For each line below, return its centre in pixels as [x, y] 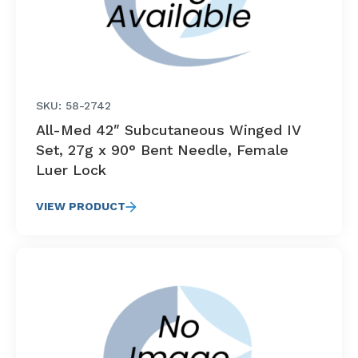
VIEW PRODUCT [81, 206]
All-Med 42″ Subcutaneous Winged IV [168, 130]
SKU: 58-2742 [74, 105]
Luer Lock [71, 170]
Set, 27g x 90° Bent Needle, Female [162, 150]
